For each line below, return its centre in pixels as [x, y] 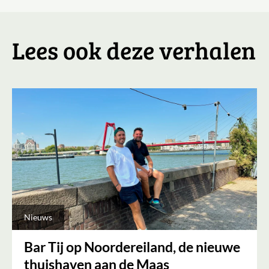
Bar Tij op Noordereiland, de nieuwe [132, 247]
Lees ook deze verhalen [134, 50]
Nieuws [38, 217]
